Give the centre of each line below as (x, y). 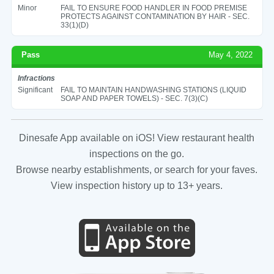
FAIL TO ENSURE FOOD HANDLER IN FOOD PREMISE (154, 8)
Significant (35, 90)
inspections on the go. (137, 154)
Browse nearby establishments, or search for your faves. (137, 169)
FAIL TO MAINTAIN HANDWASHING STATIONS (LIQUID (153, 90)
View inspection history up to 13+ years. (137, 185)
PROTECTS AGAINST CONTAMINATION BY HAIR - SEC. (155, 16)
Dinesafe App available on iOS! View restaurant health (137, 138)
